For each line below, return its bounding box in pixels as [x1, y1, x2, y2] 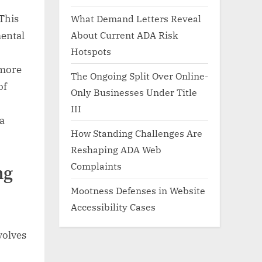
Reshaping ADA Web [71, 143, 161, 156]
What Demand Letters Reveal [71, 12, 201, 25]
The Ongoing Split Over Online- [71, 69, 208, 82]
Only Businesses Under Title [71, 85, 197, 98]
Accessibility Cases [71, 200, 156, 213]
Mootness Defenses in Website [71, 184, 205, 196]
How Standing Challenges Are [71, 126, 202, 139]
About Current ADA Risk [71, 28, 178, 41]
